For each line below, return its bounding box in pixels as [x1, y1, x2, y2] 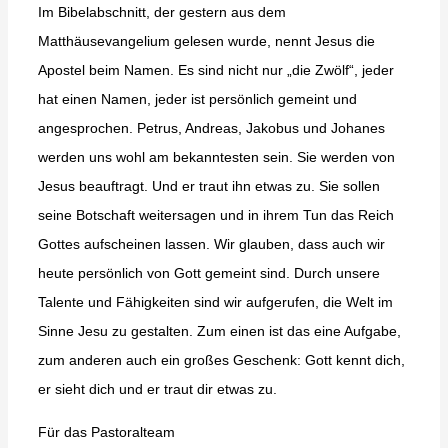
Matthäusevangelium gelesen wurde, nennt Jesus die [37, 33, 375, 50]
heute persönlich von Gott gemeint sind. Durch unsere [37, 265, 380, 282]
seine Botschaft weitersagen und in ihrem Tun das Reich [37, 207, 394, 224]
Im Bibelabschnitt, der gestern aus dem [37, 4, 286, 21]
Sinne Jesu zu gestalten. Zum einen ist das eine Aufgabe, [37, 323, 401, 340]
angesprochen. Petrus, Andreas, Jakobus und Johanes [37, 120, 385, 137]
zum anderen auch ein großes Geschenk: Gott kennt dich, [37, 352, 405, 369]
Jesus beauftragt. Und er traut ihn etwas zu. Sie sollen [37, 178, 380, 195]
